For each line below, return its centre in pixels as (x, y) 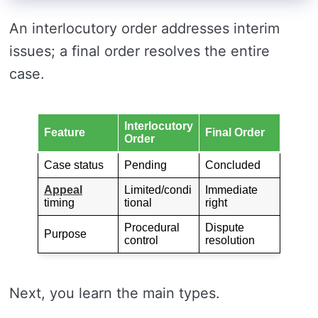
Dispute (225, 227)
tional (138, 203)
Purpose (65, 234)
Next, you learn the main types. (115, 293)
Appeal (63, 190)
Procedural (152, 227)
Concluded (233, 165)
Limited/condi (158, 190)
